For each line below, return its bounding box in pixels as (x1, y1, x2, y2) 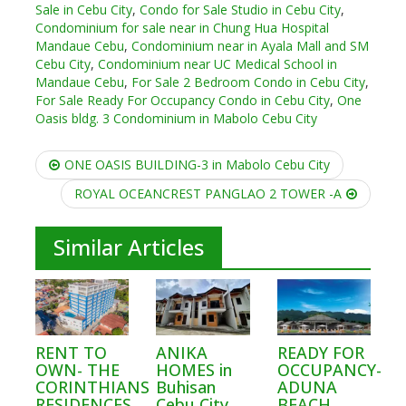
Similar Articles (53, 232, 204, 263)
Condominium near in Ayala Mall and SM (130, 37, 369, 55)
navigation (34, 164, 113, 187)
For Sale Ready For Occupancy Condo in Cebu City (34, 92, 330, 110)
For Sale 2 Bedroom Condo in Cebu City (130, 73, 365, 92)
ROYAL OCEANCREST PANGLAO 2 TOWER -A (74, 185, 343, 203)
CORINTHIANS (34, 376, 150, 399)
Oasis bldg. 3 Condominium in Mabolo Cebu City (34, 110, 317, 128)
